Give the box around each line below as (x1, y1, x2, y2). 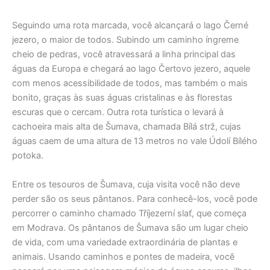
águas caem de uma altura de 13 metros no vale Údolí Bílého (12, 136, 257, 147)
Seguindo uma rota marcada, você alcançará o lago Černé (12, 20, 248, 31)
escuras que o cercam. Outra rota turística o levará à (12, 107, 224, 118)
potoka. (12, 150, 43, 162)
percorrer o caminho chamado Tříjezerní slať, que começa (12, 207, 246, 219)
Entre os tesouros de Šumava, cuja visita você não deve (12, 178, 240, 190)
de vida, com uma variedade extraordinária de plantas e (12, 236, 237, 248)
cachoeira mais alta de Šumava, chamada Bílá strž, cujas (12, 121, 241, 133)
